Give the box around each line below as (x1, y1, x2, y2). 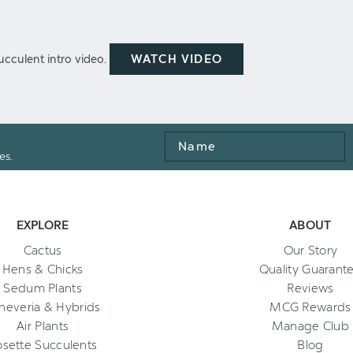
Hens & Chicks (2, 262, 84, 277)
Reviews (287, 281, 334, 296)
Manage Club (271, 319, 350, 334)
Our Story (283, 243, 338, 258)
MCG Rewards (269, 300, 351, 315)
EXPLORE (16, 218, 69, 233)
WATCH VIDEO (130, 52, 222, 67)
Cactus (23, 243, 62, 258)
